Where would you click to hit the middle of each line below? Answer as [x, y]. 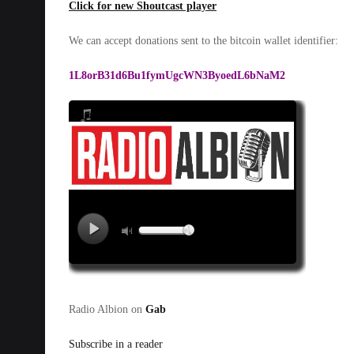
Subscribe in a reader [116, 344]
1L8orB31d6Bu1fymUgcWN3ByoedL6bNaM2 [177, 75]
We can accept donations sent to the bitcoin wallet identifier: [203, 41]
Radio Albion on [107, 309]
